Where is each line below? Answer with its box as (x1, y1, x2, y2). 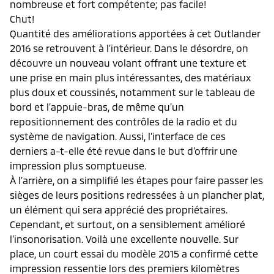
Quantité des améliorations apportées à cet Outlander (10, 27, 260, 39)
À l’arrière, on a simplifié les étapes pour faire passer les (10, 174, 263, 186)
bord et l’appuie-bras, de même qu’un (10, 100, 184, 113)
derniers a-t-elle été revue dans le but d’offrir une (10, 144, 237, 157)
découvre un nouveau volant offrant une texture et (10, 56, 246, 68)
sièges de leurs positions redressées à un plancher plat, (10, 188, 264, 201)
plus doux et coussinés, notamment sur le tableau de (10, 86, 255, 98)
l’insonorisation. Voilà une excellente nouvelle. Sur (10, 232, 238, 245)
